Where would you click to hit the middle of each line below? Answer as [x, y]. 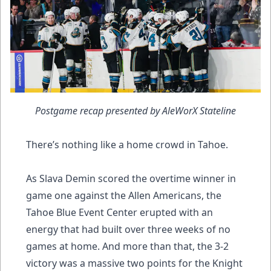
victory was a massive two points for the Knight [134, 263]
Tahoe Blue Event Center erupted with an [119, 212]
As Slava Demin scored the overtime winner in [131, 178]
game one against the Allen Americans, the [124, 195]
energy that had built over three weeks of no [128, 229]
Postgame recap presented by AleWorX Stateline [135, 110]
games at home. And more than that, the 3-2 [127, 246]
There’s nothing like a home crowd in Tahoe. [127, 144]
